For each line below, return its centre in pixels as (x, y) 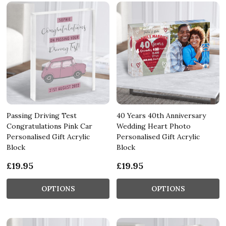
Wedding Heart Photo (154, 126)
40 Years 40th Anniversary (161, 115)
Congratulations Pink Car (49, 126)
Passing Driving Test (42, 115)
